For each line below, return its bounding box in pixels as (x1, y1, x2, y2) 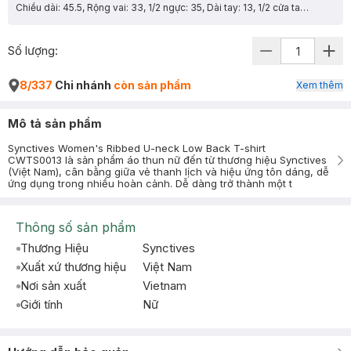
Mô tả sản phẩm (8, 116, 102, 131)
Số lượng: (8, 43, 58, 58)
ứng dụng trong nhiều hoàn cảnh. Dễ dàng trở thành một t (8, 177, 292, 190)
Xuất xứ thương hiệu (20, 259, 126, 274)
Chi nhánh (52, 78, 114, 92)
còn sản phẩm (114, 78, 191, 92)
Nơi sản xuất (20, 278, 86, 293)
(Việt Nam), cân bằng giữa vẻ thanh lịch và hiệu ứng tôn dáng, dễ (8, 165, 329, 178)
